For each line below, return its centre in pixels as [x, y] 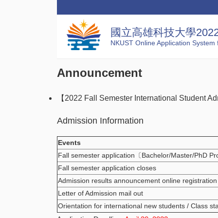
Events [69, 143]
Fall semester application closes [107, 168]
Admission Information [100, 121]
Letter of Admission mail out [100, 193]
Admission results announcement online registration [137, 181]
